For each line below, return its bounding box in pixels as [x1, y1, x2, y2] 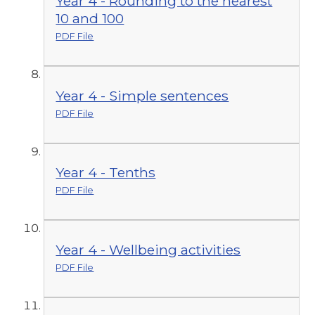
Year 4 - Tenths [56, 164, 156, 181]
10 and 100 [56, 10, 124, 27]
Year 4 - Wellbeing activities [56, 241, 241, 258]
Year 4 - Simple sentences [56, 86, 229, 104]
